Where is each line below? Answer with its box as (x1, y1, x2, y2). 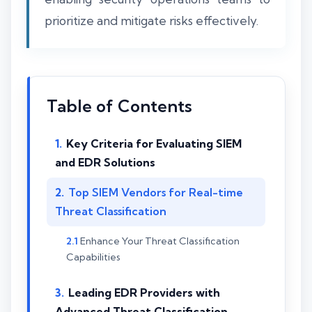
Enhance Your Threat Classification (80, 235, 240, 247)
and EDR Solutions (55, 155, 155, 169)
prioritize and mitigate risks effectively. (45, 13, 258, 28)
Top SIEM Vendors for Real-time (68, 185, 243, 199)
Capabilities (66, 251, 120, 263)
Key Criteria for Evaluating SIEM (66, 136, 242, 150)
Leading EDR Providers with (68, 285, 220, 299)
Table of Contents (47, 95, 192, 116)
